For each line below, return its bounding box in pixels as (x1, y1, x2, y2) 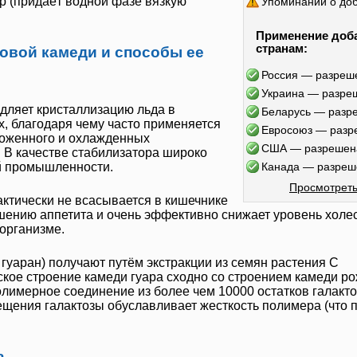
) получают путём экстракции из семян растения (41, 256, 329, 270)
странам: (256, 41, 308, 56)
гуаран (2, 256, 41, 270)
